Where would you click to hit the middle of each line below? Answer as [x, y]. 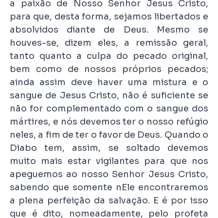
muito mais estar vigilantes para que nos [109, 161]
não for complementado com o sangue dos [109, 109]
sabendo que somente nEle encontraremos [109, 188]
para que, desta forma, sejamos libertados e [109, 17]
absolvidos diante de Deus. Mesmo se [109, 30]
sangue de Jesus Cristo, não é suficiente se [109, 96]
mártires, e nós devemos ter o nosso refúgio [109, 122]
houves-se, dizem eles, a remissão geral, [109, 43]
